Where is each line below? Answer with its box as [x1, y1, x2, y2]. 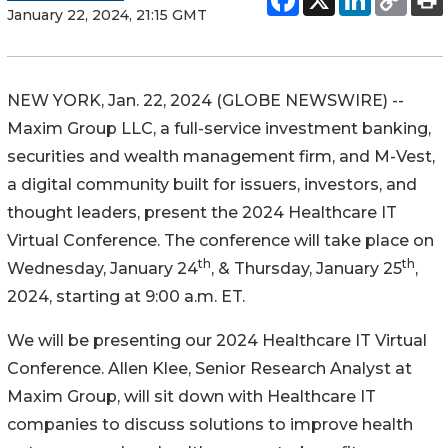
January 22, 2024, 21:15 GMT [7, 5, 207, 24]
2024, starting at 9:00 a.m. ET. [7, 286, 249, 306]
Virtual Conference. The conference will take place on [7, 230, 434, 250]
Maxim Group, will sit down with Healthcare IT [7, 386, 376, 406]
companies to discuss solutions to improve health [7, 414, 413, 434]
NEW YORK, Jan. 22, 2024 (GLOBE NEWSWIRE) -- [7, 90, 404, 110]
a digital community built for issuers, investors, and [7, 174, 417, 194]
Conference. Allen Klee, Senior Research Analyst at [7, 358, 412, 378]
